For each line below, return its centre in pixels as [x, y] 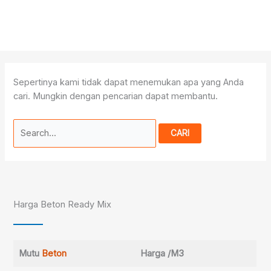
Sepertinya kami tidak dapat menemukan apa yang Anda [129, 83]
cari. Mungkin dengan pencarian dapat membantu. [116, 96]
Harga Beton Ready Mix [63, 205]
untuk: [25, 139]
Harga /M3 [162, 254]
